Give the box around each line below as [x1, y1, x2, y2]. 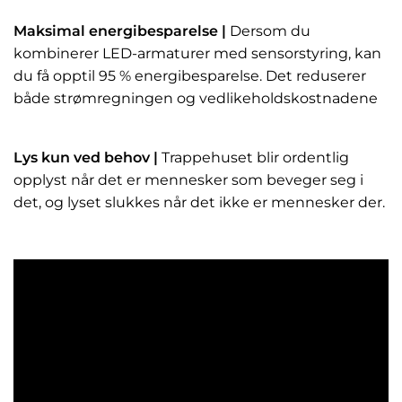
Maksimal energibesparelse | [13, 22, 226, 40]
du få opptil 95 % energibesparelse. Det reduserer [13, 67, 366, 85]
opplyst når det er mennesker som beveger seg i [13, 171, 363, 189]
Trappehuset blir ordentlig [158, 149, 349, 167]
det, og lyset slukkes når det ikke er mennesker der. [13, 194, 385, 212]
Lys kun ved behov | [13, 149, 158, 167]
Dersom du [226, 22, 310, 40]
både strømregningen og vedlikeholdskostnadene [13, 90, 378, 108]
